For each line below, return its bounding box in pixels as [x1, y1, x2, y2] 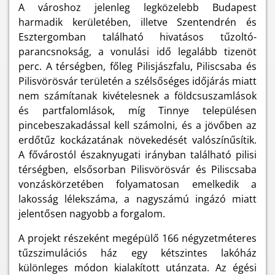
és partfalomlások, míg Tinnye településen [18, 104, 257, 118]
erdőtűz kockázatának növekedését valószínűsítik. [18, 133, 257, 147]
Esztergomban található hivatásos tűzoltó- [18, 30, 257, 44]
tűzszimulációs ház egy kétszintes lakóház [18, 246, 257, 260]
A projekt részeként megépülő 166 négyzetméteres [18, 231, 257, 246]
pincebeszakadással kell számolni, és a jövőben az [18, 118, 257, 133]
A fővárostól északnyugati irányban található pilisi [18, 148, 257, 162]
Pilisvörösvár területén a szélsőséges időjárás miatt [18, 74, 257, 88]
